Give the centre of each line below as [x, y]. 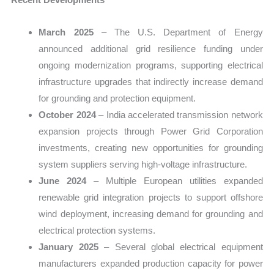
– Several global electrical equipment [180, 246]
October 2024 [67, 114]
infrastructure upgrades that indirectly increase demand [151, 81]
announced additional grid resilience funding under [151, 48]
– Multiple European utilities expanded [175, 180]
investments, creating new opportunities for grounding [151, 147]
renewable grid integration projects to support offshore [151, 197]
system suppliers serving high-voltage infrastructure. [143, 164]
